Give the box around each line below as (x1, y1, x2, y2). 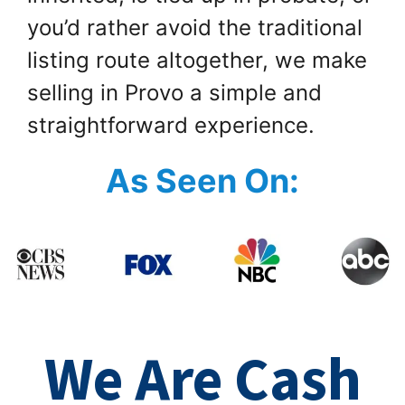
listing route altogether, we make (27, 46, 367, 73)
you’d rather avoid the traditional (27, 14, 363, 41)
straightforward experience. (27, 111, 315, 138)
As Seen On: (106, 160, 299, 201)
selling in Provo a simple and (27, 79, 322, 106)
